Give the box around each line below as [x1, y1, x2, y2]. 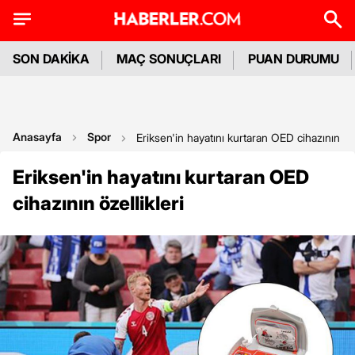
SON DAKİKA [13, 51, 90, 67]
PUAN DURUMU [248, 51, 340, 67]
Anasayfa [13, 130, 62, 143]
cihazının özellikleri [13, 192, 184, 215]
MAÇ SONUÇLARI [116, 51, 222, 67]
